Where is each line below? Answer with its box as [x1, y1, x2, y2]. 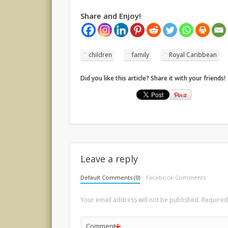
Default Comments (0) [80, 173, 140, 181]
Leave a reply [80, 152, 138, 165]
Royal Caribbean [169, 50, 217, 60]
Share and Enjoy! [80, 11, 141, 21]
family [132, 50, 150, 60]
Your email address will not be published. [80, 195, 201, 204]
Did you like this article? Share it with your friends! [80, 74, 226, 83]
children [89, 50, 112, 60]
